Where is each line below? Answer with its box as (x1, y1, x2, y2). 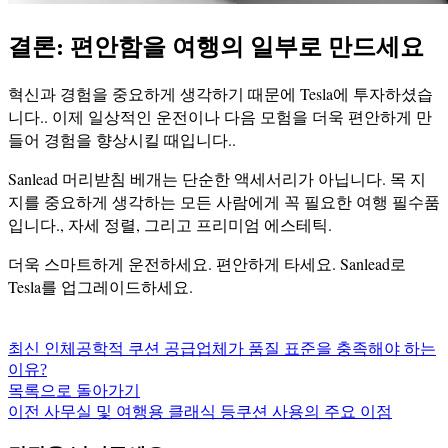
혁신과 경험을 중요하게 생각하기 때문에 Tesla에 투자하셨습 (8, 83, 433, 105)
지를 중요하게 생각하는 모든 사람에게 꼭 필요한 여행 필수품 (8, 191, 440, 213)
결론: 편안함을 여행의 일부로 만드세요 (8, 28, 424, 64)
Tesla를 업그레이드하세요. (8, 276, 193, 298)
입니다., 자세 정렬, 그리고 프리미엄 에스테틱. (8, 214, 332, 236)
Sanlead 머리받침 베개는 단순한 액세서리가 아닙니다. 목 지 (8, 168, 426, 190)
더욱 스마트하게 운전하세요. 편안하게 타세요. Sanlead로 (8, 253, 406, 275)
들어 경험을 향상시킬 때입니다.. (8, 129, 236, 151)
